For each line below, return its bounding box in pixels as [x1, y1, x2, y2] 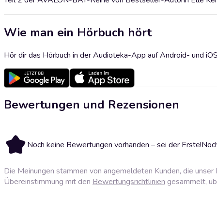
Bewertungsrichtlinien [93, 176, 165, 187]
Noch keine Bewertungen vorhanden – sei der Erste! [27, 139, 201, 150]
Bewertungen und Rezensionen [4, 96, 179, 112]
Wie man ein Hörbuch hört [4, 24, 152, 40]
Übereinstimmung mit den [4, 176, 93, 187]
